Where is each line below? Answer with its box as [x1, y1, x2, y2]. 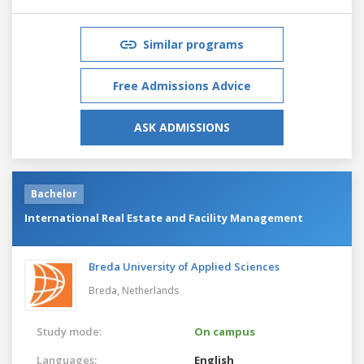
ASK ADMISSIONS [134, 119, 230, 135]
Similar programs [143, 36, 244, 52]
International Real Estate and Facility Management [24, 210, 303, 225]
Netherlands [122, 283, 179, 297]
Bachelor [31, 186, 77, 201]
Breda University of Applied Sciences [89, 258, 279, 274]
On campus [194, 323, 255, 339]
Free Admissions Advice [113, 77, 251, 93]
